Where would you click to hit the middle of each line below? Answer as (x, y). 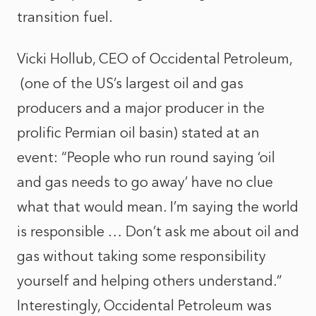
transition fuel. (68, 17)
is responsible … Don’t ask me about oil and (158, 231)
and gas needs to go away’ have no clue (145, 182)
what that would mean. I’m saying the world (158, 207)
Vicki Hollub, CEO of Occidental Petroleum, (154, 59)
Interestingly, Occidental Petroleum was (144, 305)
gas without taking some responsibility (141, 256)
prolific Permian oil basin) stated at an (138, 133)
